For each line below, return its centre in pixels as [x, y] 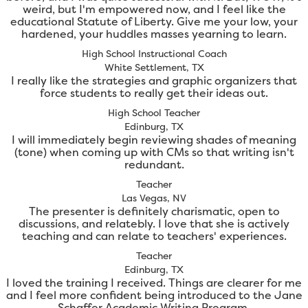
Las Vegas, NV [154, 198]
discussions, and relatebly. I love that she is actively [154, 224]
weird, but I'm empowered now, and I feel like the [154, 9]
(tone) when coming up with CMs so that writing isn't [154, 152]
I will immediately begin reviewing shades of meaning [154, 140]
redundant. [154, 165]
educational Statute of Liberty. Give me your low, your [154, 22]
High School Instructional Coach [154, 54]
